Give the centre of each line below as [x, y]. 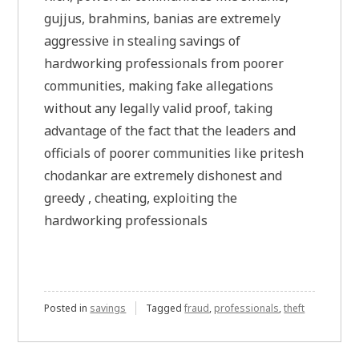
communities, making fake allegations [159, 85]
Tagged [165, 308]
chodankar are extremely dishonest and [163, 175]
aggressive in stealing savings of [143, 40]
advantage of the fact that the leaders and [170, 130]
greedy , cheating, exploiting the [141, 198]
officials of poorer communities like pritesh [174, 153]
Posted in [67, 308]
